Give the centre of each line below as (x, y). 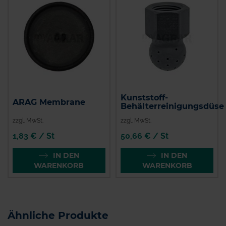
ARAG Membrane (49, 102)
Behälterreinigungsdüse (173, 106)
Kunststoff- (145, 98)
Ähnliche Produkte (58, 215)
